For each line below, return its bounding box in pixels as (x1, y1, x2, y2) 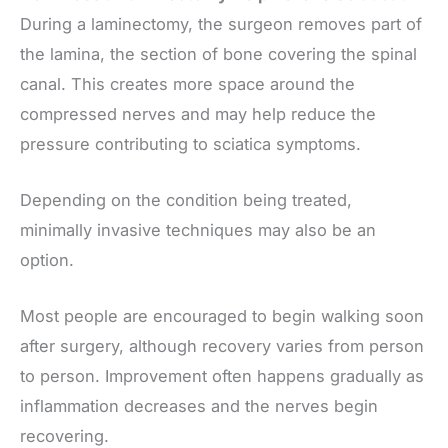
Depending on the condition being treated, (20, 190, 352, 211)
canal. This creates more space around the (20, 73, 355, 94)
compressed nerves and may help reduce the (20, 103, 376, 124)
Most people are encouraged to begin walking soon (20, 306, 424, 327)
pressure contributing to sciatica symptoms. (20, 133, 361, 154)
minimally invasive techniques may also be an (20, 220, 376, 241)
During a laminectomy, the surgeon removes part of (20, 13, 422, 34)
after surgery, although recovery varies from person (20, 336, 424, 357)
